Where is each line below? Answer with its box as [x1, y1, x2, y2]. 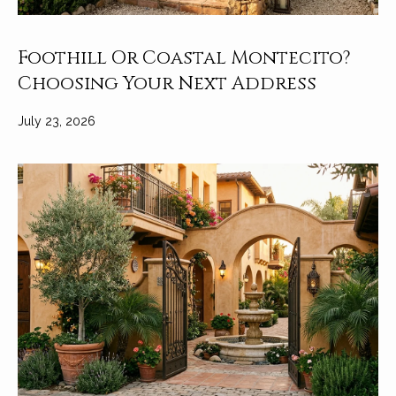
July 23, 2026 [18, 113, 95, 128]
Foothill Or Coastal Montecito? [18, 45, 351, 71]
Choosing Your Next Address [18, 71, 316, 96]
